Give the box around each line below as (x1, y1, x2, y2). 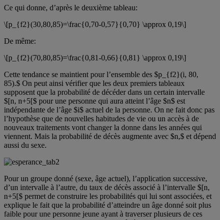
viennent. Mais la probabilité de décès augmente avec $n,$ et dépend (4, 132, 216, 140)
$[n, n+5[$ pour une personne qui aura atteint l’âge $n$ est (4, 97, 185, 105)
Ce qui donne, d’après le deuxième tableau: (4, 3, 137, 12)
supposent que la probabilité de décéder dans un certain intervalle (4, 88, 205, 96)
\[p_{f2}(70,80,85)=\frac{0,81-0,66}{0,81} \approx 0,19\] (4, 54, 186, 62)
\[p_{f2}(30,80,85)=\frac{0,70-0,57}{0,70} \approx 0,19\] (4, 20, 186, 28)
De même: (4, 37, 36, 45)
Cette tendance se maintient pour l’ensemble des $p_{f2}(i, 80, (4, 70, 198, 79)
